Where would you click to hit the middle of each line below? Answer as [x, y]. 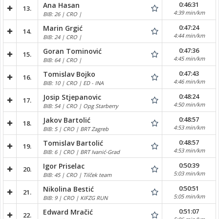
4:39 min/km [189, 12]
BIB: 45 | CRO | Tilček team [77, 175]
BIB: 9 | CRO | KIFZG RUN [75, 197]
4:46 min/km [189, 81]
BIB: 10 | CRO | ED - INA [73, 83]
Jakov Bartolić [67, 120]
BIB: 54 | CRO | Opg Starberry [81, 106]
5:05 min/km [189, 196]
